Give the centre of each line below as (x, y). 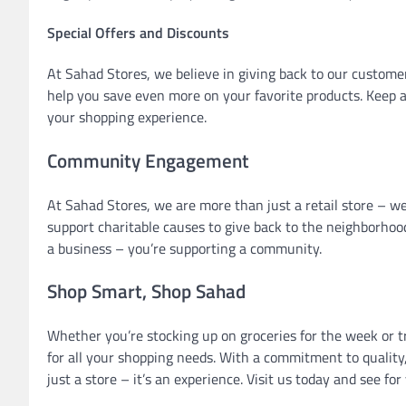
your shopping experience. (127, 117)
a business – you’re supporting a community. (184, 248)
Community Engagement (148, 160)
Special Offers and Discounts (138, 32)
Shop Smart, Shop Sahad (146, 291)
